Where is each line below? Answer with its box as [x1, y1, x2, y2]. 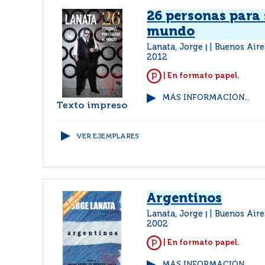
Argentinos [147, 192, 222, 205]
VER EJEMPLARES [76, 133, 139, 140]
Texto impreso [56, 101, 128, 111]
